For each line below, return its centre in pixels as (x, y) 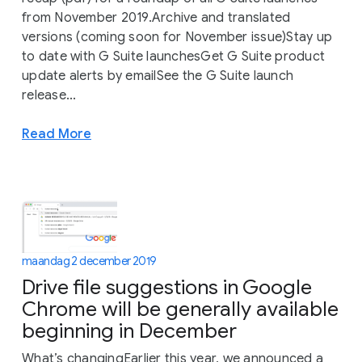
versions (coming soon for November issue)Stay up (177, 37)
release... (49, 95)
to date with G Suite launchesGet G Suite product (173, 56)
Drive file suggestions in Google (167, 287)
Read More (57, 133)
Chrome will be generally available (180, 309)
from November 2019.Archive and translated (156, 17)
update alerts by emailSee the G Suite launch (158, 76)
